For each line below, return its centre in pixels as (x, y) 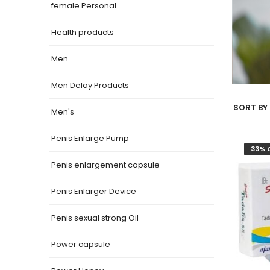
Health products (83, 32)
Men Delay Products (90, 85)
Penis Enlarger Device (94, 191)
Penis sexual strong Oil (95, 218)
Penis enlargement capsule (105, 165)
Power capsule (81, 244)
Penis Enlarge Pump (90, 138)
